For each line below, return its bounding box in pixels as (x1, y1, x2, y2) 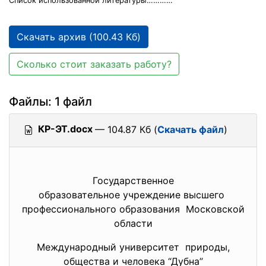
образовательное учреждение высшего (39, 189, 227, 201)
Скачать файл (157, 123, 224, 135)
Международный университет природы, (36, 241, 230, 253)
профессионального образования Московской (21, 203, 245, 215)
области (113, 217, 153, 229)
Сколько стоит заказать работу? (17, 58, 172, 70)
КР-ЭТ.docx (38, 123, 93, 135)
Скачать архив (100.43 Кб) (17, 31, 141, 43)
